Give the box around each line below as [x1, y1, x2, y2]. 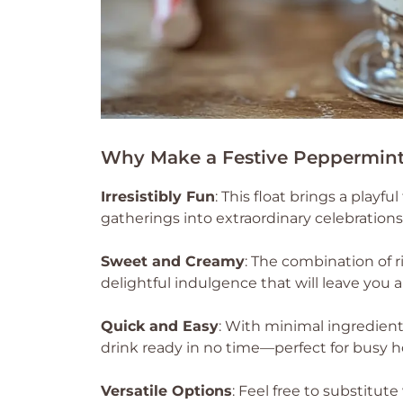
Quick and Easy [101, 318, 219, 335]
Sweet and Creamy [101, 253, 245, 270]
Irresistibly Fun [101, 188, 215, 205]
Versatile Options [101, 382, 232, 399]
